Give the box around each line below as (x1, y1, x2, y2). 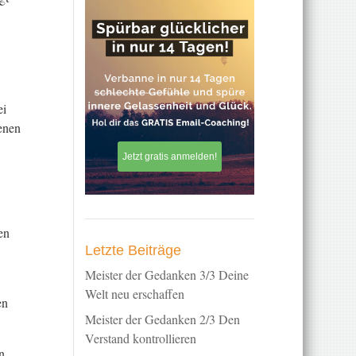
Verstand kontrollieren (85, 329, 197, 346)
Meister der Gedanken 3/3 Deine (85, 265, 250, 283)
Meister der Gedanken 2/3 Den (85, 310, 241, 327)
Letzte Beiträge (85, 242, 182, 258)
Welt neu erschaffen (85, 284, 185, 302)
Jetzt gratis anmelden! (122, 150, 218, 162)
